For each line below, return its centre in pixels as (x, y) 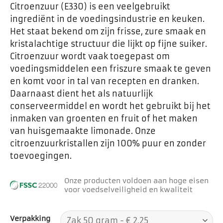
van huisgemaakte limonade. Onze (83, 131)
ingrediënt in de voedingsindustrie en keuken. (107, 19)
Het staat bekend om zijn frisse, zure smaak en (108, 32)
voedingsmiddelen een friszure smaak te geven (111, 69)
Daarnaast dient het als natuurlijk (81, 94)
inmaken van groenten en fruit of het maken (104, 119)
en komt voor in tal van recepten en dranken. (105, 81)
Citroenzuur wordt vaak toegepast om (90, 56)
